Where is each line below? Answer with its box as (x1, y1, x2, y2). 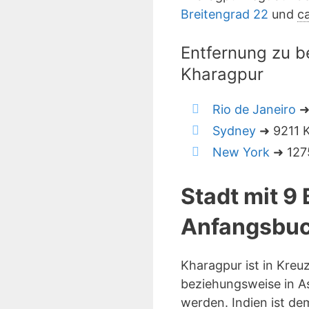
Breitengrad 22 (181, 7, 268, 21)
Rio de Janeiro (212, 102, 296, 117)
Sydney (212, 123, 256, 138)
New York (212, 145, 270, 159)
